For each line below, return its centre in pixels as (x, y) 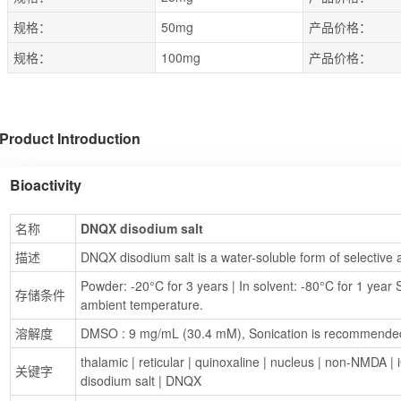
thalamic (104, 361)
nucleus (292, 361)
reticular (162, 361)
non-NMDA (356, 361)
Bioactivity (46, 184)
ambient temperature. (142, 304)
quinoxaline (227, 361)
